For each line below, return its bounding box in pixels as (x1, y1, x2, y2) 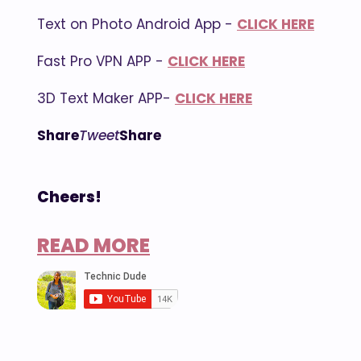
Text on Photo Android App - (37, 15, 237, 35)
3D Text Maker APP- (37, 89, 175, 109)
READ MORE (37, 232, 150, 259)
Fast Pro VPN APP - (37, 52, 168, 72)
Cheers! (37, 186, 102, 209)
